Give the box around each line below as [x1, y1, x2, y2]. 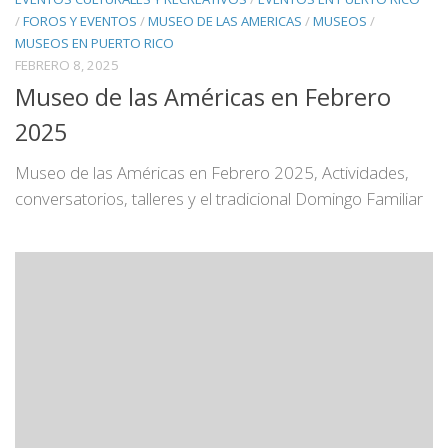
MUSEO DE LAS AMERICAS [148, 11, 302, 30]
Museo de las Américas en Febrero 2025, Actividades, [15, 160, 409, 184]
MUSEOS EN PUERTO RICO [15, 33, 174, 52]
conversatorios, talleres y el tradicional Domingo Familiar [15, 186, 423, 210]
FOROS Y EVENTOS [23, 11, 137, 30]
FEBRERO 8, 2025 [15, 55, 119, 74]
